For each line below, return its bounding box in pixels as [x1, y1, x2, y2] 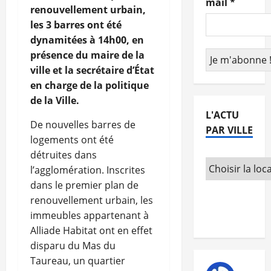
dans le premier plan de [30, 178, 139, 192]
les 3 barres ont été [30, 18, 122, 32]
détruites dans [30, 148, 97, 162]
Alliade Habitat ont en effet [30, 224, 152, 238]
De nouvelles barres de [30, 118, 135, 132]
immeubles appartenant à [30, 209, 149, 223]
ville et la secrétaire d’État [30, 64, 154, 77]
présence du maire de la [30, 48, 145, 62]
